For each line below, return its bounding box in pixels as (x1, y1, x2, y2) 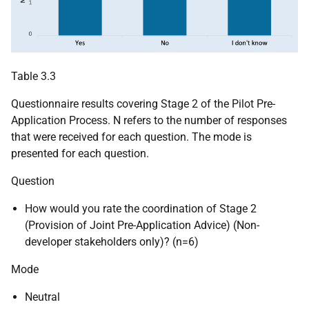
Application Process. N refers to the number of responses (11, 114, 287, 128)
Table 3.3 (11, 70, 56, 83)
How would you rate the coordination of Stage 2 (25, 202, 257, 216)
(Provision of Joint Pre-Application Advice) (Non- (25, 219, 259, 232)
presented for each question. (11, 147, 149, 161)
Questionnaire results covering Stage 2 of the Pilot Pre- (11, 97, 275, 111)
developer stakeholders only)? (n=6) (25, 235, 199, 249)
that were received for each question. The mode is (11, 130, 252, 144)
